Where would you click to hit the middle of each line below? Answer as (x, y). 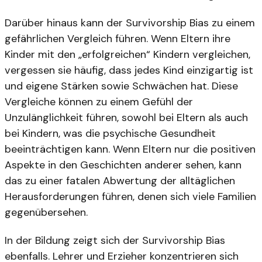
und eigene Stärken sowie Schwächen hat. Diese (121, 86)
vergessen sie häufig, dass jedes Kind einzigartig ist (129, 70)
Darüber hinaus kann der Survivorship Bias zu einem (130, 23)
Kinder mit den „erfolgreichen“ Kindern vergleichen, (127, 54)
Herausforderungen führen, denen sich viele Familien (130, 196)
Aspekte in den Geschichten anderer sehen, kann (123, 165)
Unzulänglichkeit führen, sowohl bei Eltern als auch (126, 117)
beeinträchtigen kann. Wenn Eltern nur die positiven (130, 149)
